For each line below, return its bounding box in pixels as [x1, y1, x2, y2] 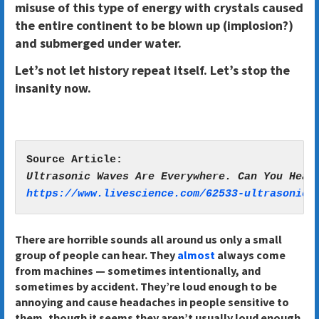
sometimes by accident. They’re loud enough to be [14, 279, 277, 294]
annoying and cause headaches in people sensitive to [14, 295, 289, 310]
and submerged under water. [14, 35, 182, 52]
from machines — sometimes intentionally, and [14, 263, 261, 278]
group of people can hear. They [14, 248, 177, 263]
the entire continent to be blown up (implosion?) [14, 17, 293, 34]
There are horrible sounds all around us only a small [14, 232, 282, 247]
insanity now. [14, 80, 91, 97]
